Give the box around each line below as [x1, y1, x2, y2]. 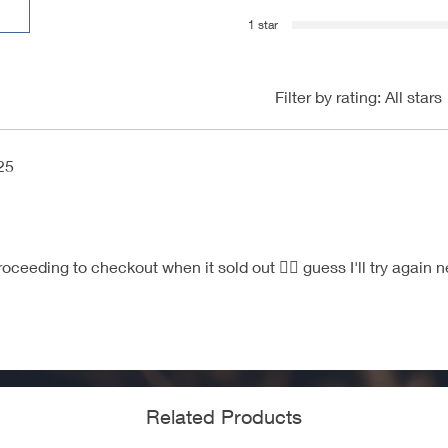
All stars [385, 86, 442, 106]
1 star [248, 16, 278, 32]
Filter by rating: [275, 86, 381, 106]
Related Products [146, 404, 302, 428]
